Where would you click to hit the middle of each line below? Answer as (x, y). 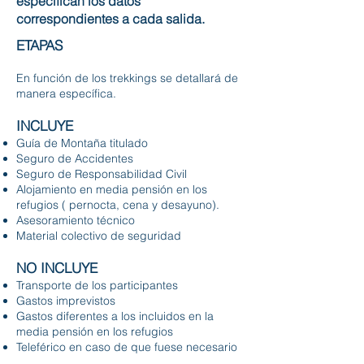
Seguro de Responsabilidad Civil (102, 173)
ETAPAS (39, 45)
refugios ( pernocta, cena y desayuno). (118, 204)
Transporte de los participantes (97, 285)
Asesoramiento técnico (76, 220)
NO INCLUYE (57, 267)
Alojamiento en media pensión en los (112, 189)
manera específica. (66, 93)
